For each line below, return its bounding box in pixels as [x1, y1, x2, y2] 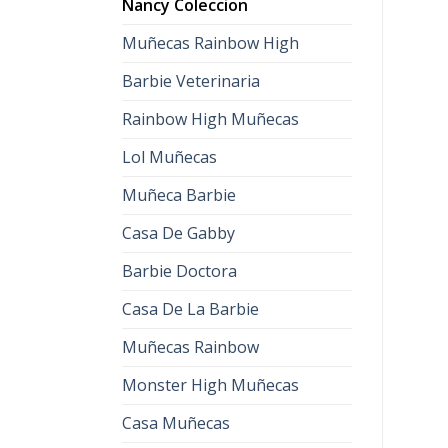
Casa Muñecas [122, 412, 230, 434]
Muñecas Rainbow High [122, 32, 299, 54]
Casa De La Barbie [122, 298, 259, 320]
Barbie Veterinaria [122, 70, 260, 92]
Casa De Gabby [122, 222, 235, 244]
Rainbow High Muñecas [122, 108, 299, 130]
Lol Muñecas [122, 146, 217, 168]
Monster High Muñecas [122, 374, 299, 396]
